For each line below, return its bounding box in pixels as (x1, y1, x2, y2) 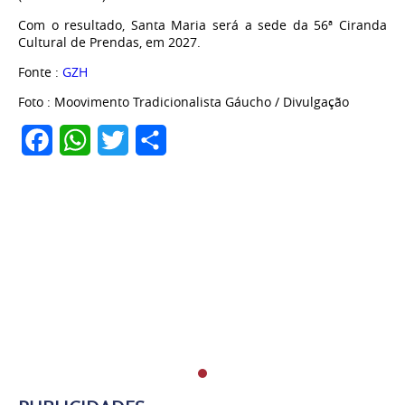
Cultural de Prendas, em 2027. (18, 33, 201, 52)
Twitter (128, 130, 176, 151)
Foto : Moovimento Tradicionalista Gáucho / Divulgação (18, 93, 349, 111)
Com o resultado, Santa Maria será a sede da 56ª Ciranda (18, 16, 387, 34)
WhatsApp (90, 130, 161, 151)
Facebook (52, 130, 118, 151)
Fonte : (18, 63, 59, 81)
